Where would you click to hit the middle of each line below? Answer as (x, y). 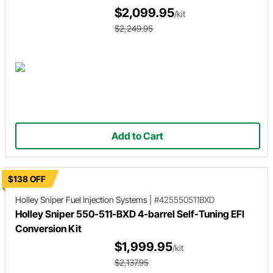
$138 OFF (27, 179)
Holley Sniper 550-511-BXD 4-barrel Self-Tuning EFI (130, 214)
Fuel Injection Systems (107, 200)
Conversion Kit (48, 229)
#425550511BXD (184, 200)
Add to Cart (138, 136)
